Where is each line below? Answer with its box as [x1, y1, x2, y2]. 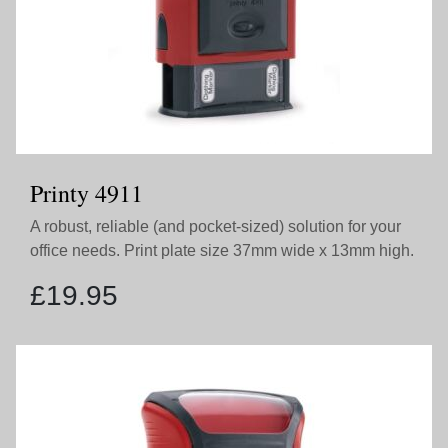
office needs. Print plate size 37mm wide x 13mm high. [30, 242, 414, 259]
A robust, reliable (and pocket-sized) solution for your [30, 218, 401, 235]
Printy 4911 [30, 177, 143, 209]
